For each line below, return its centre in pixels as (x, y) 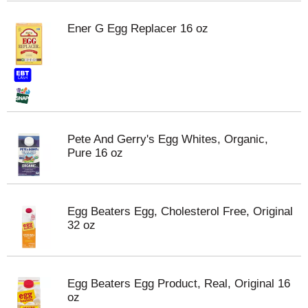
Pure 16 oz (95, 153)
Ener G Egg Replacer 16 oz (138, 29)
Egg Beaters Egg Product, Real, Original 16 (179, 284)
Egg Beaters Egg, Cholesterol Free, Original (180, 211)
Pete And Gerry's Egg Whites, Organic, (168, 139)
